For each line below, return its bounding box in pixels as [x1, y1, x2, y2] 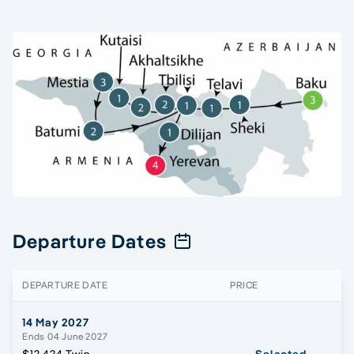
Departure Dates [13, 229, 167, 254]
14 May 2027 [22, 315, 89, 330]
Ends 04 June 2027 [22, 330, 108, 343]
